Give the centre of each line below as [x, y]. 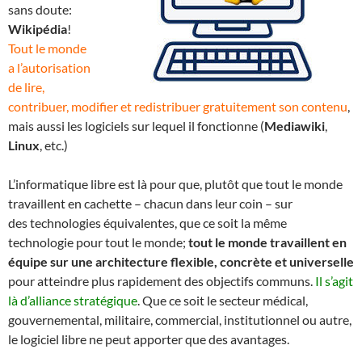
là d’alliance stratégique [73, 300]
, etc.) [54, 145]
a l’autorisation [49, 67]
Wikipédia [38, 28]
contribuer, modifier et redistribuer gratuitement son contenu [178, 106]
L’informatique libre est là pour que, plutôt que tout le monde [175, 183]
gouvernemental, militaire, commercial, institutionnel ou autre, [180, 319]
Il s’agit [334, 280]
